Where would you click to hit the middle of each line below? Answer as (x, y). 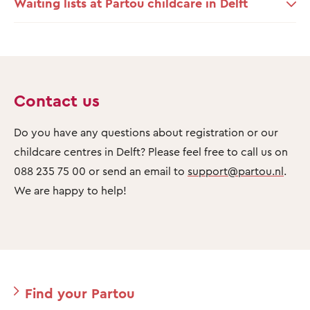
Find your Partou (80, 293)
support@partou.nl (236, 171)
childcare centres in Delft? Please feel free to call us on (151, 151)
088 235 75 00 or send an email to (101, 171)
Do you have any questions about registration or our (146, 132)
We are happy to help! (70, 190)
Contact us (59, 100)
